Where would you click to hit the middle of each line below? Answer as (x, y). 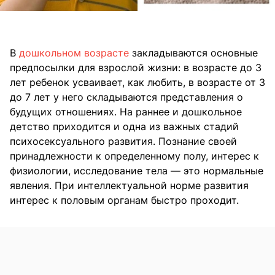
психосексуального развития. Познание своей (123, 141)
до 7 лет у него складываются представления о (126, 97)
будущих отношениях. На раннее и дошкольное (126, 112)
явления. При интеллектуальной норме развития (129, 186)
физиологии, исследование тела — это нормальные (137, 171)
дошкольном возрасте (74, 53)
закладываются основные (193, 53)
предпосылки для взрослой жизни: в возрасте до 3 (136, 68)
